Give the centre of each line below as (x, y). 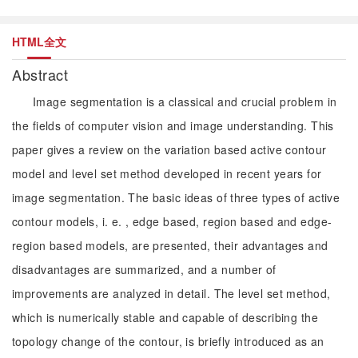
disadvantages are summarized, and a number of (144, 269)
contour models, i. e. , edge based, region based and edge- (172, 221)
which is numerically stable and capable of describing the (165, 317)
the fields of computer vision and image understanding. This (173, 125)
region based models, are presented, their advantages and (170, 245)
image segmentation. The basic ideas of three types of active (176, 197)
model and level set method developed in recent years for (167, 173)
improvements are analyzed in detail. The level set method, (171, 293)
